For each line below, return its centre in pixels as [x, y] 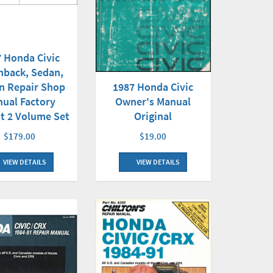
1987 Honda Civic [153, 87]
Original [153, 116]
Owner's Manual [153, 101]
